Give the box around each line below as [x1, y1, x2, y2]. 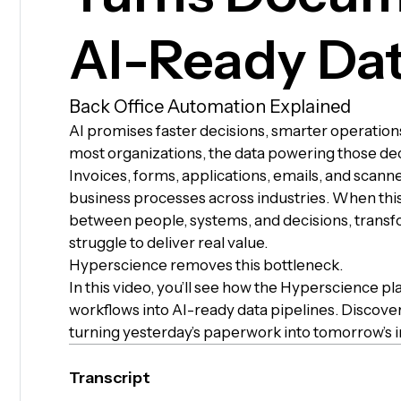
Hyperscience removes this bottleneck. [68, 256, 343, 274]
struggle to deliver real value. [68, 234, 268, 252]
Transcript [68, 368, 150, 388]
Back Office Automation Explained [68, 96, 351, 117]
